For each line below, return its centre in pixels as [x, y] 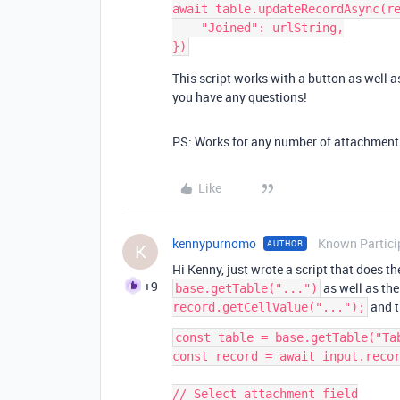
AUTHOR [285, 243]
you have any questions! [240, 97]
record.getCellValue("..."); [269, 307]
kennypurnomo [214, 243]
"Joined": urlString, [187, 28]
